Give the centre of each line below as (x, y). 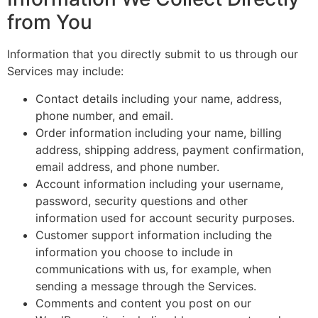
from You (50, 22)
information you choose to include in (134, 252)
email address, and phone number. (127, 166)
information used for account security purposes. (165, 218)
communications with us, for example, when (153, 269)
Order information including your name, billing (159, 132)
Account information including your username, (159, 183)
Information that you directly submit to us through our (153, 54)
